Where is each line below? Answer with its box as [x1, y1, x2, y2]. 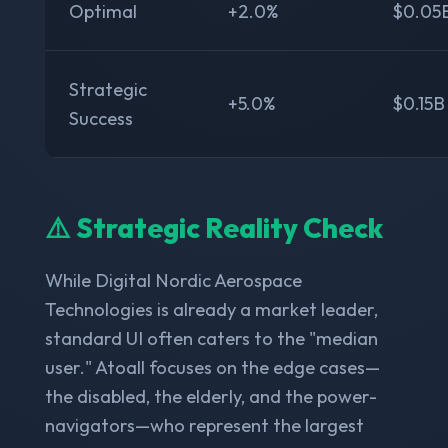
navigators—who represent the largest [44, 413, 364, 437]
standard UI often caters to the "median [44, 326, 378, 350]
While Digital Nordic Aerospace [44, 268, 302, 292]
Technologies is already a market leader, [44, 297, 378, 321]
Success [68, 106, 133, 130]
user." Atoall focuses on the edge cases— [44, 355, 380, 379]
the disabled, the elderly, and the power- [44, 384, 377, 408]
